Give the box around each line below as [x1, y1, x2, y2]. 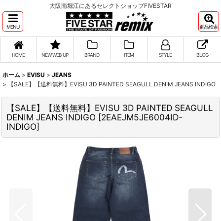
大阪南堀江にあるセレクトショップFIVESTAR [49, 2, 172, 9]
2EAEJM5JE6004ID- [101, 112, 183, 122]
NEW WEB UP [41, 52, 69, 58]
